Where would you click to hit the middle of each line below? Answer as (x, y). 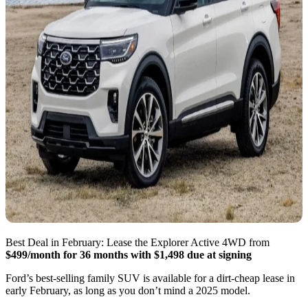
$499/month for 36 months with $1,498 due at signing (129, 254)
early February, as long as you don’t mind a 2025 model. (128, 290)
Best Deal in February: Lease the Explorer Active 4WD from (137, 242)
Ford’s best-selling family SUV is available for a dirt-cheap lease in (150, 278)
